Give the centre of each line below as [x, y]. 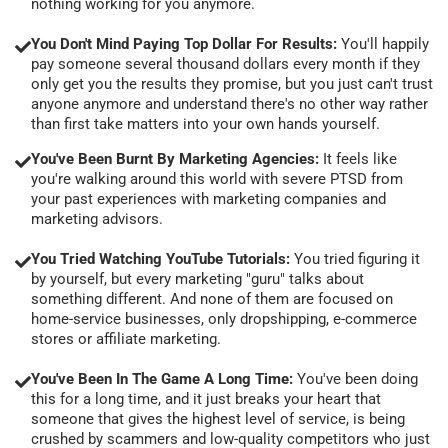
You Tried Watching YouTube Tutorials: [160, 258]
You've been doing [357, 378]
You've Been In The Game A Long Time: [164, 378]
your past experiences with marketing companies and [208, 198]
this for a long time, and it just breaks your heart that [206, 398]
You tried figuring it [355, 258]
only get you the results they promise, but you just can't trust [232, 83]
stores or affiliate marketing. [126, 338]
